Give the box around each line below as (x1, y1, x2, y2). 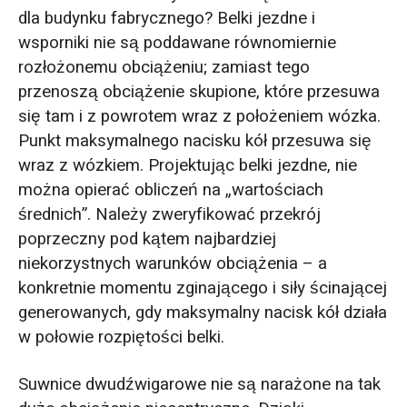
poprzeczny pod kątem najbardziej (17, 226, 276, 253)
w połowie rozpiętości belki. (17, 324, 224, 351)
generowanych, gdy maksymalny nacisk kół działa (17, 300, 387, 326)
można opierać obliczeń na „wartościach (17, 177, 323, 203)
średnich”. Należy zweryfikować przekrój (17, 202, 321, 228)
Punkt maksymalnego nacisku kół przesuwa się (17, 128, 372, 154)
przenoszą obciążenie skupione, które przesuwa (17, 79, 380, 105)
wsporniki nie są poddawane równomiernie (17, 30, 336, 56)
